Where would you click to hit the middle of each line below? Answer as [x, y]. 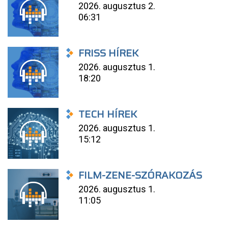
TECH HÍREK [108, 114]
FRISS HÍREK [109, 53]
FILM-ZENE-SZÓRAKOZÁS [140, 175]
